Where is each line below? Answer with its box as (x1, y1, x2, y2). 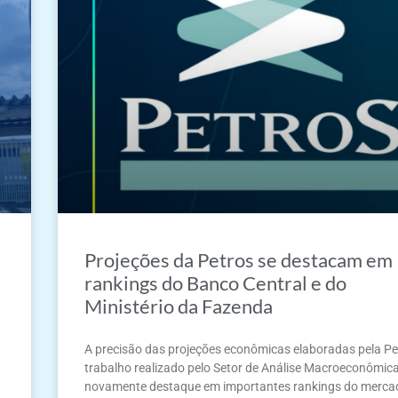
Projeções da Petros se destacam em (84, 247, 394, 272)
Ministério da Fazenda (84, 293, 274, 318)
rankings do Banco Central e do (84, 270, 347, 295)
